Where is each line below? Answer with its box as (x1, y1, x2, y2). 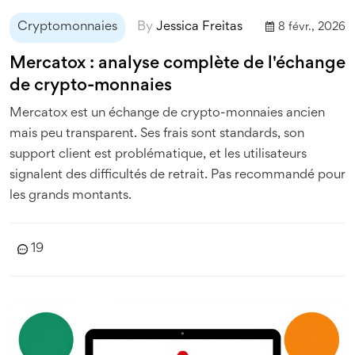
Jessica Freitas (156, 21, 242, 33)
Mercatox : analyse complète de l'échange (10, 56, 345, 72)
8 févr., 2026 (278, 22, 345, 32)
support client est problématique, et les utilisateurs (10, 149, 307, 161)
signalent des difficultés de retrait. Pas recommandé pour (10, 170, 345, 181)
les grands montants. (10, 190, 132, 202)
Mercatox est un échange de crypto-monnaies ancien (10, 108, 325, 120)
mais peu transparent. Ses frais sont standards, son (10, 128, 304, 140)
